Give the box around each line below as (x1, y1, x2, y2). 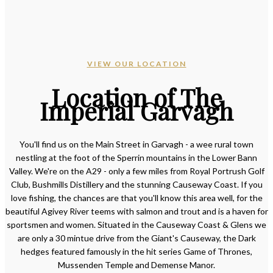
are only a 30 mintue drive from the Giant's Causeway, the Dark (17, 233, 256, 244)
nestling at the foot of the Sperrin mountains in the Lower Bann (16, 152, 257, 163)
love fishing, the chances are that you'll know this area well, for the (10, 193, 263, 204)
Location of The (51, 80, 222, 113)
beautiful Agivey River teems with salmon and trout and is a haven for (5, 206, 268, 217)
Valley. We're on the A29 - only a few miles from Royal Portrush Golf (9, 166, 264, 177)
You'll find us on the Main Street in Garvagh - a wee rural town (19, 139, 253, 150)
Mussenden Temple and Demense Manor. (58, 260, 215, 271)
